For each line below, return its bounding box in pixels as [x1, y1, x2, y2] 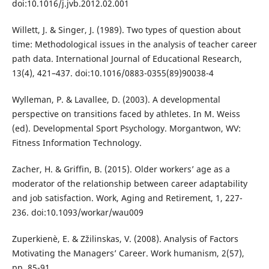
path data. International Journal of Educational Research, [11, 53, 242, 65]
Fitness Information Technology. [11, 137, 142, 149]
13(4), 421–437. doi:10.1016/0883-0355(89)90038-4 [11, 67, 214, 79]
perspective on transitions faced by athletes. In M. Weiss [11, 108, 240, 120]
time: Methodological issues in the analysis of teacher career [11, 38, 257, 50]
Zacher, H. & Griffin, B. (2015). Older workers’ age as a [11, 163, 230, 175]
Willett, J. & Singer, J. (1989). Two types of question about [11, 24, 241, 36]
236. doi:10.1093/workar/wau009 [11, 207, 144, 219]
